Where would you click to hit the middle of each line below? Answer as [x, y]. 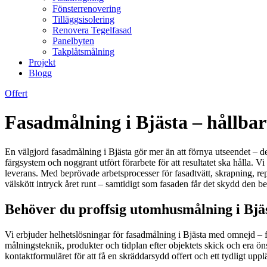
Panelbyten [73, 41]
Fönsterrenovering [87, 9]
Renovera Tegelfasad [92, 30]
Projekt [42, 62]
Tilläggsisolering [83, 19]
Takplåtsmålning [83, 52]
